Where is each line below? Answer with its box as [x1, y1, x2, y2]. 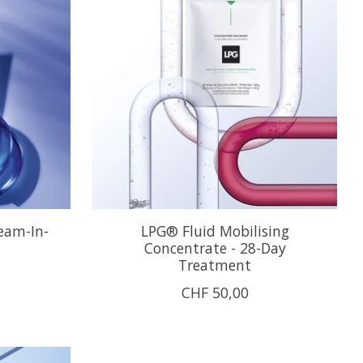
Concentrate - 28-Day [143, 237, 286, 258]
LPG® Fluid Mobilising [140, 220, 289, 241]
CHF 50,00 [181, 282, 249, 302]
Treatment [178, 254, 252, 275]
